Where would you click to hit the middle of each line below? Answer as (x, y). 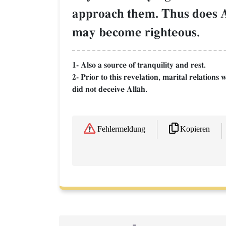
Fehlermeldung (121, 130)
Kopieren (195, 129)
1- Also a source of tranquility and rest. (139, 65)
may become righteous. (136, 32)
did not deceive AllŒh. (110, 89)
